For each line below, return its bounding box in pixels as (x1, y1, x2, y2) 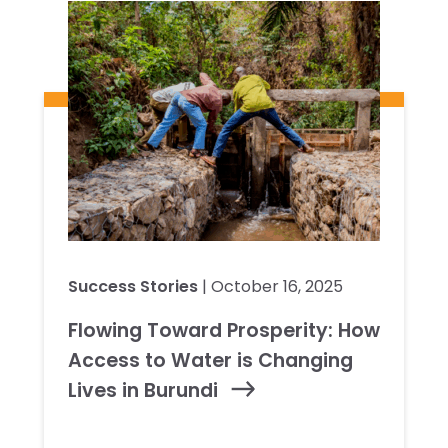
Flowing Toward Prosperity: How (68, 316, 380, 344)
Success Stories (68, 274, 198, 298)
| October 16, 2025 (198, 274, 343, 298)
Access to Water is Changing (68, 346, 353, 374)
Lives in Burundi (68, 376, 218, 404)
